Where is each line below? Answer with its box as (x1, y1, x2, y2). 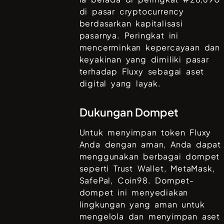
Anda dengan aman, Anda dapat (79, 139, 221, 150)
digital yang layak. (79, 78, 161, 89)
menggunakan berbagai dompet (79, 151, 220, 162)
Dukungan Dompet (79, 105, 178, 119)
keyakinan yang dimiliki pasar (79, 54, 209, 65)
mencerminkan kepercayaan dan (79, 42, 220, 53)
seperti (79, 163, 114, 174)
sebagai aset (143, 66, 204, 77)
